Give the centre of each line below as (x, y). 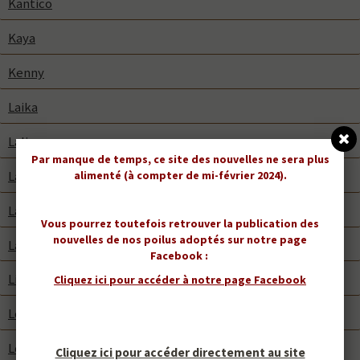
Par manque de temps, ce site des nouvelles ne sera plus (180, 159)
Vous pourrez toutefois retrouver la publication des (180, 223)
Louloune (35, 348)
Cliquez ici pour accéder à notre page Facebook (180, 280)
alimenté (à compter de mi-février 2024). (180, 175)
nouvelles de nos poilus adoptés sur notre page (180, 239)
